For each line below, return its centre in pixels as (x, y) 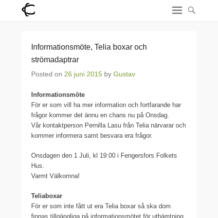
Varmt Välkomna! (55, 176)
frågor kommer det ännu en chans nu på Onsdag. (100, 115)
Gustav (124, 74)
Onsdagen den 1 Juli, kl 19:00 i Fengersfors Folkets (104, 155)
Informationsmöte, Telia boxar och (89, 47)
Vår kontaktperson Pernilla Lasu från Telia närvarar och (109, 125)
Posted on (48, 74)
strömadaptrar (55, 60)
